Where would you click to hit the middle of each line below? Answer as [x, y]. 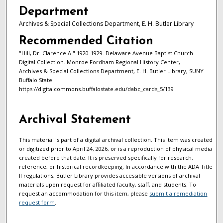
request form [37, 203]
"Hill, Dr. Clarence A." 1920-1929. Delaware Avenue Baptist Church [106, 53]
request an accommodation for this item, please [84, 194]
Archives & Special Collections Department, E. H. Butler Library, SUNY [111, 71]
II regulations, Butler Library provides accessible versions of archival [110, 176]
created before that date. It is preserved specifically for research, [106, 158]
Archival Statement [75, 120]
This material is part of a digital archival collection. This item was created [116, 140]
